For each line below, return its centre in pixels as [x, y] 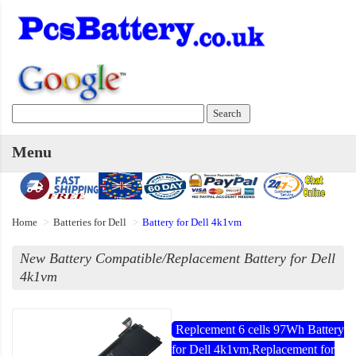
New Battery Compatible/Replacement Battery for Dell [178, 259]
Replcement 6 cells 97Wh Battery [259, 330]
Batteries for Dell [90, 222]
